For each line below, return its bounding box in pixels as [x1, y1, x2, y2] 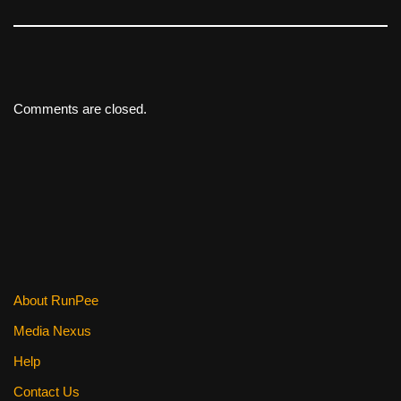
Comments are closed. [13, 101, 147, 117]
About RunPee [13, 293, 98, 309]
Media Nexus [13, 323, 91, 339]
